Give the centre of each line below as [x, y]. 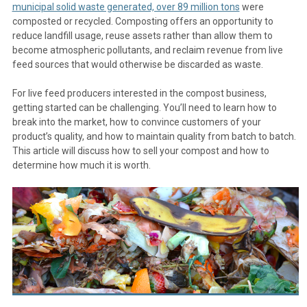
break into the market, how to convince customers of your [136, 122]
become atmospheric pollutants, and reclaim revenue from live [147, 50]
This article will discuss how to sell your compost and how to [140, 151]
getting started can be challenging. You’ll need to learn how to [144, 108]
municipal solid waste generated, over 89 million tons [126, 7]
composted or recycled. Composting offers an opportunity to [143, 21]
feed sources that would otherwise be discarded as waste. [137, 64]
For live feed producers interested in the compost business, [139, 93]
